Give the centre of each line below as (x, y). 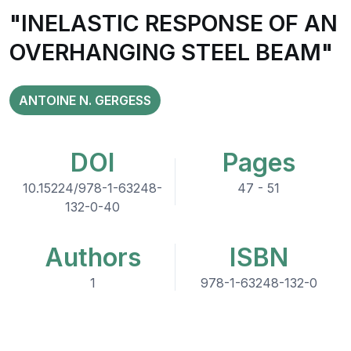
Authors (92, 257)
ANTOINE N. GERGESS (85, 100)
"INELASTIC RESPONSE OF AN (174, 23)
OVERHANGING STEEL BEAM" (171, 52)
